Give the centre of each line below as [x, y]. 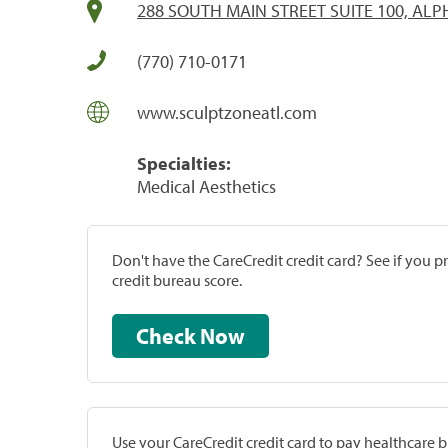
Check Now [222, 335]
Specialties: [184, 163]
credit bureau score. [177, 279]
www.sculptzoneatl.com [227, 112]
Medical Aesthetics [206, 186]
